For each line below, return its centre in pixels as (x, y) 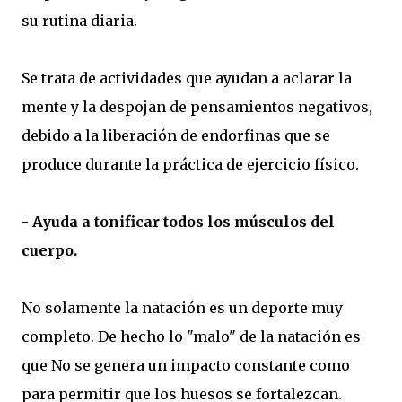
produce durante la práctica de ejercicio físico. (190, 165)
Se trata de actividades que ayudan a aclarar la (187, 79)
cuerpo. (49, 251)
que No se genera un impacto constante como (186, 366)
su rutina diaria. (79, 21)
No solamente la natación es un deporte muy (182, 308)
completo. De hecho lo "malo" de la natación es (191, 337)
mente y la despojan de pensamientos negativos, (197, 107)
